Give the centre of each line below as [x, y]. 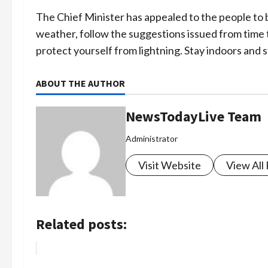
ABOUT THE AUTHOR [80, 83]
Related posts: [81, 224]
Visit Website [170, 165]
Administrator [152, 139]
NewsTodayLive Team [194, 117]
